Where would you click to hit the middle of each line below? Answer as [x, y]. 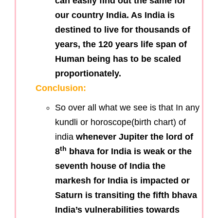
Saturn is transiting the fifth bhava [126, 195]
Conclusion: [61, 88]
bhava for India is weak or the [129, 151]
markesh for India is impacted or [122, 180]
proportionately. [88, 73]
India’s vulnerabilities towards [117, 209]
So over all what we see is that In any [127, 107]
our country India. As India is [115, 15]
